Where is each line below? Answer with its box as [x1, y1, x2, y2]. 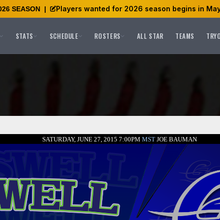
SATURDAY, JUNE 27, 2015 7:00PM [42, 136, 140, 143]
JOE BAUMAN [155, 136, 197, 143]
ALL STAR [137, 30, 164, 41]
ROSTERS [94, 30, 121, 41]
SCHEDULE [49, 30, 79, 41]
